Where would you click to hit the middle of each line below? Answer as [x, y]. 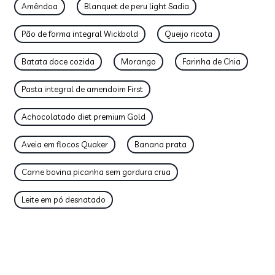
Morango [138, 61]
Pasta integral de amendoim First [82, 89]
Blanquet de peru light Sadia [137, 6]
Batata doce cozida [58, 61]
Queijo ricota [188, 34]
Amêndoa [40, 6]
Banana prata [161, 144]
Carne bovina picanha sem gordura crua [96, 172]
